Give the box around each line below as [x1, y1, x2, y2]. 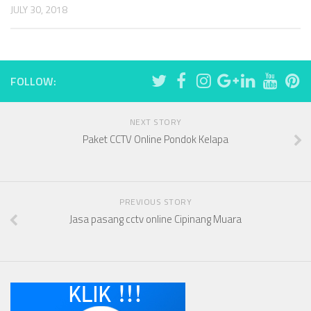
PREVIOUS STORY [119, 194, 192, 208]
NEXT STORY [129, 115, 182, 128]
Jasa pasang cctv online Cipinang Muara [69, 210, 242, 227]
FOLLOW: [10, 73, 56, 90]
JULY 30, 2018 [10, 1, 67, 17]
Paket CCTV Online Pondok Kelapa [83, 131, 228, 147]
